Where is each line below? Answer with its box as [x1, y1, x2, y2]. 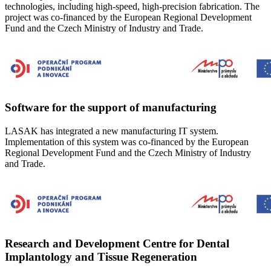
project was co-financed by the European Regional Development [5, 11, 252, 22]
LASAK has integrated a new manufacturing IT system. [5, 126, 218, 137]
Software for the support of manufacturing [5, 101, 217, 114]
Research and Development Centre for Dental [5, 237, 229, 250]
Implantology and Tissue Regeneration [5, 250, 197, 263]
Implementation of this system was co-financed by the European [5, 137, 249, 148]
